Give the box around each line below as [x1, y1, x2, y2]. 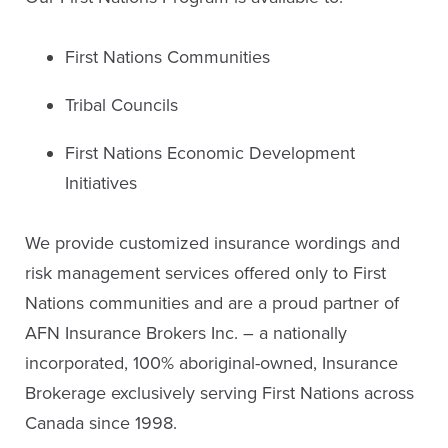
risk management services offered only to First [25, 262, 386, 284]
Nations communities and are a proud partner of [25, 292, 399, 314]
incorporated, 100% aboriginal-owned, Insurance [25, 352, 398, 374]
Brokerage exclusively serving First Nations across [25, 382, 414, 404]
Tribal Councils [65, 94, 178, 116]
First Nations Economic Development [65, 142, 355, 164]
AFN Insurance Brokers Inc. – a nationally [25, 322, 347, 344]
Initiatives [65, 172, 137, 194]
